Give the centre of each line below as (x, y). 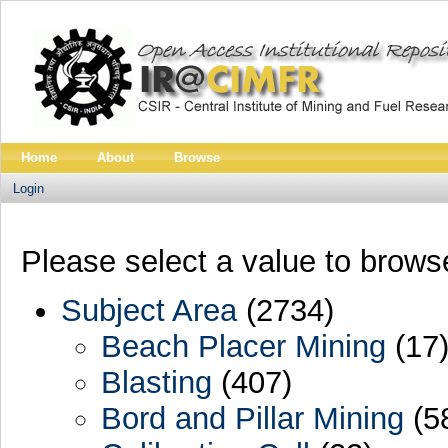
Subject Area (148, 310)
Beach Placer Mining (243, 346)
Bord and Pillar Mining (252, 418)
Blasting (156, 382)
